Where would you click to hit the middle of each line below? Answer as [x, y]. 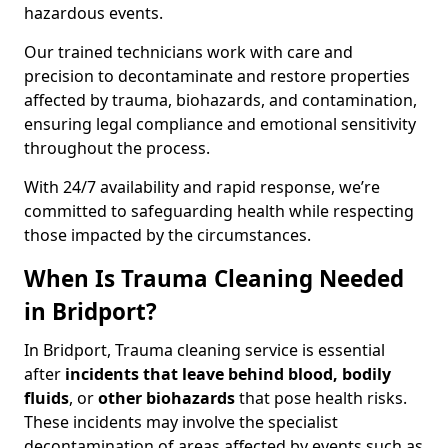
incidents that [121, 374]
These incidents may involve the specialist [181, 422]
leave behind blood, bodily [286, 374]
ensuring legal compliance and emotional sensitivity [220, 124]
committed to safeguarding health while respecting [219, 211]
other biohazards [166, 398]
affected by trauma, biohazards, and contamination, [220, 100]
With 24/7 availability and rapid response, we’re [202, 187]
